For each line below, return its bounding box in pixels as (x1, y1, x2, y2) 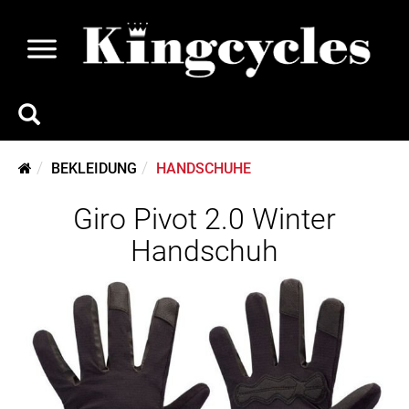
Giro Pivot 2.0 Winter (73, 202, 336, 236)
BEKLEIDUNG (51, 160, 137, 177)
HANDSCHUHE (156, 160, 251, 177)
